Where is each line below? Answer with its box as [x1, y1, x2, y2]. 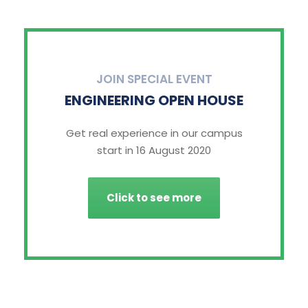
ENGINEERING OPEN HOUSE [65, 90, 243, 110]
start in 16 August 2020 [97, 142, 211, 157]
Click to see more [107, 190, 201, 206]
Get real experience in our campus [65, 125, 243, 140]
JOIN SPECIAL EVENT [96, 70, 212, 87]
